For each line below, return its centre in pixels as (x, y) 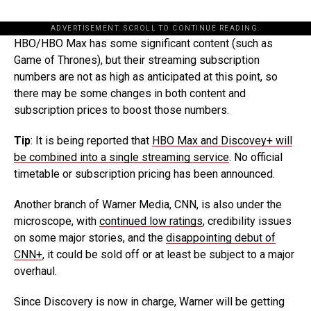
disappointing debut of (221, 238)
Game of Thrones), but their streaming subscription (137, 60)
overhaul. (35, 271)
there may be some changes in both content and (130, 93)
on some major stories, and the (90, 238)
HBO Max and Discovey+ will (222, 141)
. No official (256, 157)
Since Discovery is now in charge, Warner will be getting (149, 302)
